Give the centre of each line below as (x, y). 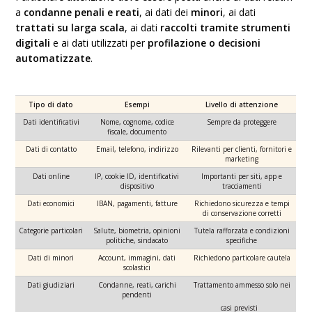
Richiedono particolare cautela (242, 258)
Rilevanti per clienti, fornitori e (242, 149)
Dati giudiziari (51, 285)
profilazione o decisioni (204, 43)
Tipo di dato (51, 104)
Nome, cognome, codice (137, 122)
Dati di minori (51, 258)
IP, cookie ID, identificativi (137, 176)
